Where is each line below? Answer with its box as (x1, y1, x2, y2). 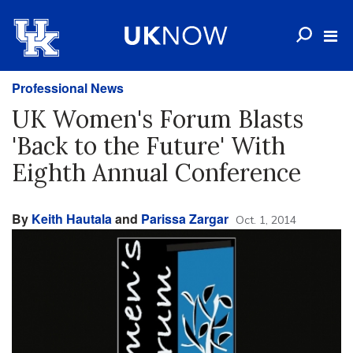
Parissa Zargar (141, 210, 229, 228)
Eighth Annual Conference (12, 158, 301, 188)
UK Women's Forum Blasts (12, 104, 303, 134)
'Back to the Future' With (12, 131, 285, 161)
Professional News (12, 79, 124, 97)
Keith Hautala (32, 210, 112, 228)
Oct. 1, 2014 (236, 213, 296, 227)
